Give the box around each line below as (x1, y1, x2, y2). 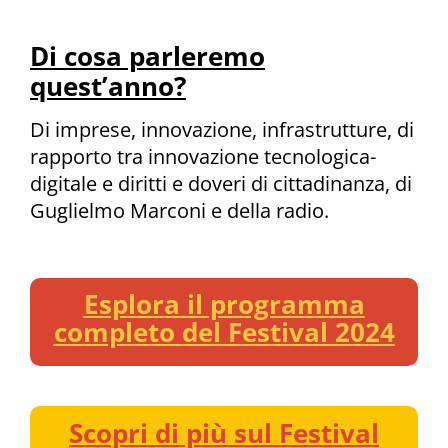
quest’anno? (30, 69, 186, 104)
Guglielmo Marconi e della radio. (30, 197, 329, 225)
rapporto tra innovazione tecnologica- (30, 143, 376, 171)
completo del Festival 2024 (53, 314, 395, 349)
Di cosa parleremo (30, 39, 265, 74)
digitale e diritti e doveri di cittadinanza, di (30, 170, 412, 198)
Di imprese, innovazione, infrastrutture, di (30, 116, 414, 144)
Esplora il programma (83, 286, 365, 321)
